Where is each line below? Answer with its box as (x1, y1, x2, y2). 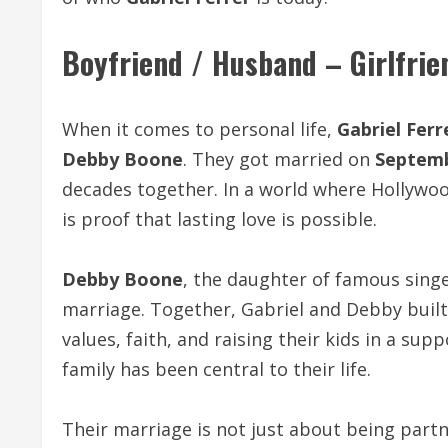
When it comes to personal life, (62, 117, 337, 141)
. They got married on (183, 147, 375, 171)
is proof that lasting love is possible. (62, 207, 377, 231)
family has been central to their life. (62, 357, 371, 381)
